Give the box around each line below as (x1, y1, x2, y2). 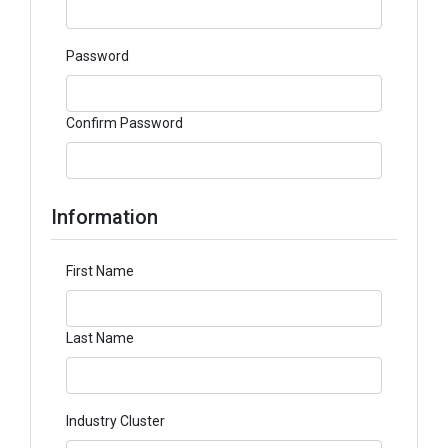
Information (51, 205, 158, 230)
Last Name (66, 330, 134, 347)
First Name (66, 263, 134, 280)
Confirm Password (66, 115, 183, 132)
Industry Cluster (66, 413, 165, 430)
